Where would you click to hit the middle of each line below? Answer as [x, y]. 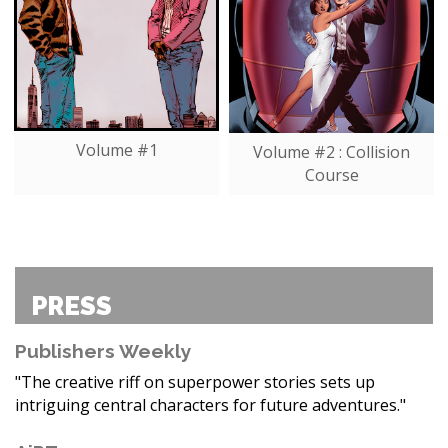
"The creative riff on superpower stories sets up [195, 382]
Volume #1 [116, 149]
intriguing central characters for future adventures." [210, 405]
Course [331, 174]
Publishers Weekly [103, 351]
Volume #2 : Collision [331, 151]
